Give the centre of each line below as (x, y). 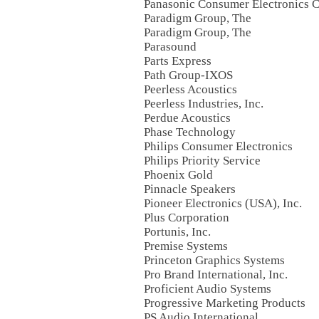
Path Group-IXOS (188, 75)
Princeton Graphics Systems (214, 260)
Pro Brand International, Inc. (216, 274)
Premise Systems (186, 246)
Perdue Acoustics (187, 118)
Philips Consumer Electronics (218, 146)
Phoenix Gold (178, 175)
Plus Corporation (187, 218)
